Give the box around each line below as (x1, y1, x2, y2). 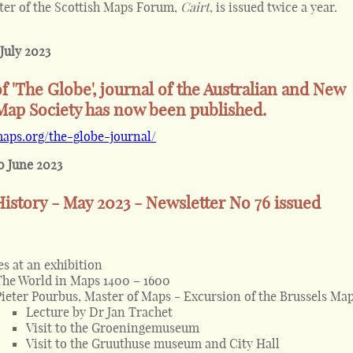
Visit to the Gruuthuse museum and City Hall (26, 335, 281, 351)
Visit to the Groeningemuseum (26, 319, 200, 336)
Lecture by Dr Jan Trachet (26, 303, 173, 320)
